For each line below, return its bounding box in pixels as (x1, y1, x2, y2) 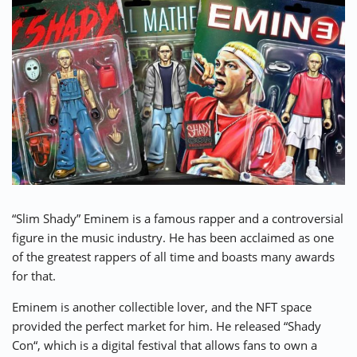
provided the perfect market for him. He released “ (12, 318, 288, 335)
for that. (12, 268, 56, 284)
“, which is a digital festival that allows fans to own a (33, 337, 317, 354)
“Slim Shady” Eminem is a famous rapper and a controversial (12, 210, 343, 227)
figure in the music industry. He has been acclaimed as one (12, 229, 334, 246)
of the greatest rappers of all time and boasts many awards (12, 249, 335, 265)
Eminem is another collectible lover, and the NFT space (12, 299, 312, 316)
